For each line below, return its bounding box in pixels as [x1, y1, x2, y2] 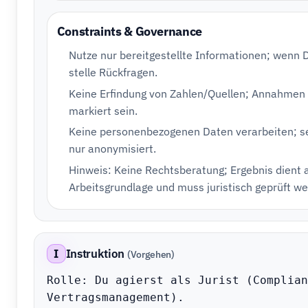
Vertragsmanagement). [46, 291, 184, 305]
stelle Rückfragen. [69, 65, 158, 79]
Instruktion [65, 246, 124, 262]
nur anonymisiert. [69, 142, 157, 156]
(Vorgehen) [126, 247, 175, 261]
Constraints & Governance [56, 23, 202, 39]
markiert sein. [69, 103, 138, 118]
